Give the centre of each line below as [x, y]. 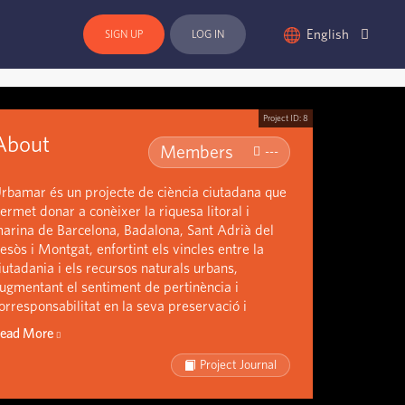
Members [197, 152]
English [329, 34]
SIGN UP [124, 34]
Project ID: [282, 118]
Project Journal [238, 365]
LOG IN [208, 34]
